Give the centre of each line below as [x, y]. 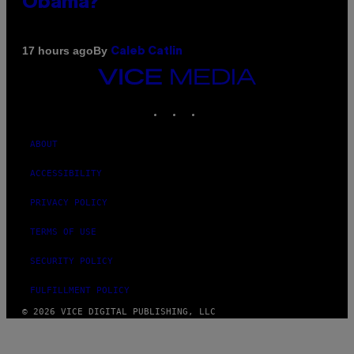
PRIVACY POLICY [69, 202]
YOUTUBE [240, 104]
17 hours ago [58, 51]
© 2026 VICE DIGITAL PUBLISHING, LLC [119, 311]
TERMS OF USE [63, 232]
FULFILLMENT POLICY [80, 290]
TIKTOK [218, 104]
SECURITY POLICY [72, 261]
